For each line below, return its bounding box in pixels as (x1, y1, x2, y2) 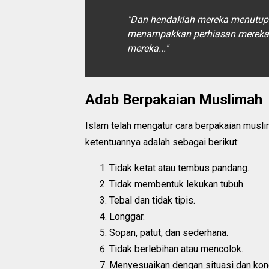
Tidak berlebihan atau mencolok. (109, 243, 243, 255)
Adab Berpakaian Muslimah (85, 91, 262, 108)
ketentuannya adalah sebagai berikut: (85, 136, 239, 148)
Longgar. (109, 210, 145, 222)
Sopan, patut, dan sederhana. (109, 226, 228, 238)
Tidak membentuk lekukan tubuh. (109, 178, 245, 190)
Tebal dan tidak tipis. (109, 194, 195, 206)
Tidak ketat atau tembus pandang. (109, 162, 249, 174)
